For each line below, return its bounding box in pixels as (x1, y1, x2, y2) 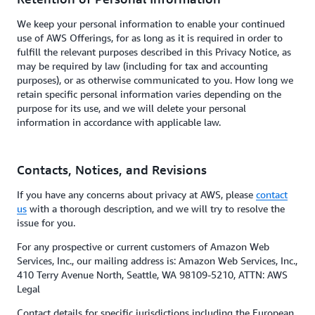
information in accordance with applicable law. (17, 116, 221, 128)
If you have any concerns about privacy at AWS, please (17, 188, 256, 200)
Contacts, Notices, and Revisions (17, 162, 207, 177)
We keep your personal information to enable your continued (17, 18, 285, 30)
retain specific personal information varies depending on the (17, 88, 281, 100)
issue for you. (17, 217, 78, 229)
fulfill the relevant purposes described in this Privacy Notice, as (17, 46, 291, 58)
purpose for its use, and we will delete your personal (17, 102, 246, 114)
